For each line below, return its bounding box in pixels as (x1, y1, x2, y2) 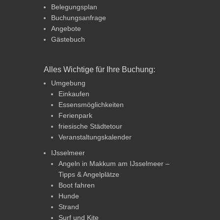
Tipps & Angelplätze (58, 170, 119, 178)
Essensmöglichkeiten (58, 100, 124, 109)
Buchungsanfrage (51, 13, 106, 22)
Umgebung (51, 79, 85, 87)
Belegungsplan (51, 2, 97, 11)
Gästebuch (51, 35, 85, 43)
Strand (58, 202, 79, 211)
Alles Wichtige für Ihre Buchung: (44, 65, 155, 74)
